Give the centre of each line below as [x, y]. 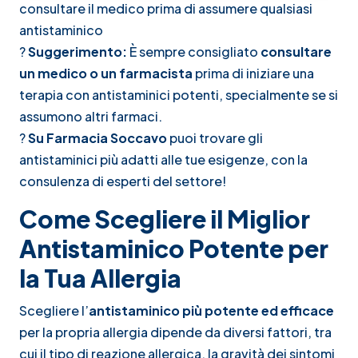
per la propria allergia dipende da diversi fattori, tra [175, 332]
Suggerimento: [78, 51]
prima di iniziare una [253, 73]
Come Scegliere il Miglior [165, 219]
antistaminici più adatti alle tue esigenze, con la [163, 159]
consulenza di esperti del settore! [123, 181]
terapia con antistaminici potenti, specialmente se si [179, 94]
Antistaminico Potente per [174, 248]
